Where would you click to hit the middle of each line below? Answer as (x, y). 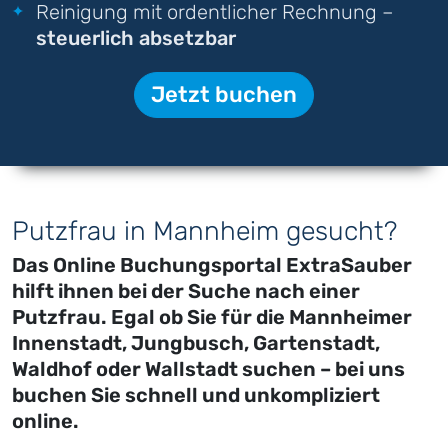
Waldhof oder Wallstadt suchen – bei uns (208, 369)
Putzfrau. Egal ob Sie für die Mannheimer (212, 317)
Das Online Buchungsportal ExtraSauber (212, 265)
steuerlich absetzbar (136, 38)
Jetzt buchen (224, 95)
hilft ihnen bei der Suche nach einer (186, 291)
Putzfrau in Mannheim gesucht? (204, 231)
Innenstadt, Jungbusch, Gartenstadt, (196, 343)
